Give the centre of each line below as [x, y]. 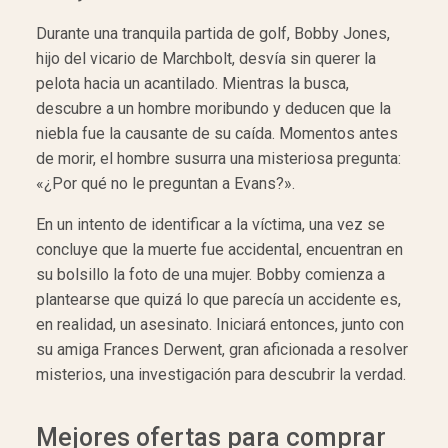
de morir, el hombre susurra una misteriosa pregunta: [218, 158]
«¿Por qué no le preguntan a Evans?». [165, 183]
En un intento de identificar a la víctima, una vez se [210, 224]
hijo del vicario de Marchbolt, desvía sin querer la [206, 58]
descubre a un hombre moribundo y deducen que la [213, 108]
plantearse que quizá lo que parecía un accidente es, [218, 299]
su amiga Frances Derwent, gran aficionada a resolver [222, 349]
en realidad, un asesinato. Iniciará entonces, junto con [220, 324]
